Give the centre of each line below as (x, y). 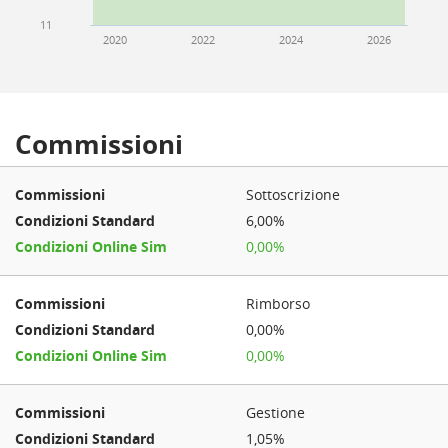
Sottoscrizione (293, 194)
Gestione (276, 412)
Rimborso (278, 303)
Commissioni (99, 144)
